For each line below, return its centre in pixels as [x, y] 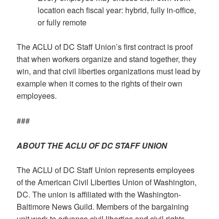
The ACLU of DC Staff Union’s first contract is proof [105, 47]
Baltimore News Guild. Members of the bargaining [103, 207]
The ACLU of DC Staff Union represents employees [106, 170]
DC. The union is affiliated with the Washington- [99, 195]
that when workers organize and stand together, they [107, 59]
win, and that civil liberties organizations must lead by [109, 71]
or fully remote [62, 22]
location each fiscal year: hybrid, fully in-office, [117, 10]
